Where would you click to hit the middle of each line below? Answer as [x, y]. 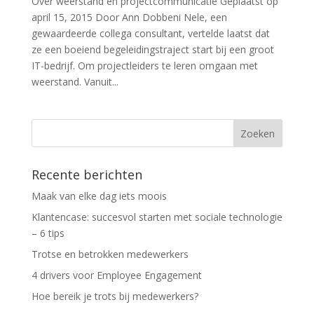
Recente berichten [87, 174]
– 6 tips [48, 233]
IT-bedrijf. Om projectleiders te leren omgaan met [144, 65]
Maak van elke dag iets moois [99, 196]
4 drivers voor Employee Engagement [116, 275]
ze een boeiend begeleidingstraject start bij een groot [152, 49]
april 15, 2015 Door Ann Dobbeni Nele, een [129, 17]
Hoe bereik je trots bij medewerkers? [115, 296]
